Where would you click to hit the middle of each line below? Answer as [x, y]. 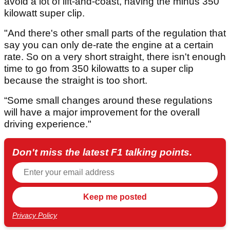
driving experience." [48, 124]
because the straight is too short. [76, 81]
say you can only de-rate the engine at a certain [109, 45]
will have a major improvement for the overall [102, 112]
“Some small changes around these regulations [108, 101]
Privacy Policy [35, 215]
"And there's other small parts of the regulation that [115, 33]
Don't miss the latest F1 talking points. [102, 152]
